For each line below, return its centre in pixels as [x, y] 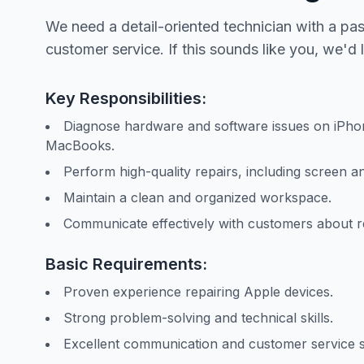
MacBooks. [80, 146]
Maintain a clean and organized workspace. [197, 198]
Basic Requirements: [126, 264]
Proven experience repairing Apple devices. [198, 292]
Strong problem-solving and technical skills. [198, 318]
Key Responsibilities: [126, 99]
